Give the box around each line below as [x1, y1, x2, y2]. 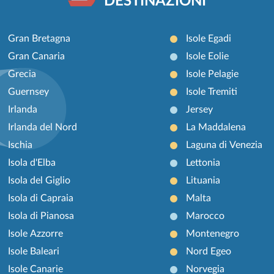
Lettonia [185, 158, 220, 168]
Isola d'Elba [8, 158, 56, 168]
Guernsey [8, 87, 50, 97]
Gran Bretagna [8, 34, 71, 44]
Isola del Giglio [8, 176, 71, 186]
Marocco [185, 211, 224, 221]
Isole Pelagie [185, 69, 239, 80]
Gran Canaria [8, 51, 65, 62]
